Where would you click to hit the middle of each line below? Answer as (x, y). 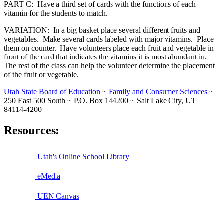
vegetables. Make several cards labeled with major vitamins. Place (109, 39)
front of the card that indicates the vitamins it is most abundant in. (106, 57)
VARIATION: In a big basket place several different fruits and (102, 30)
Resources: (32, 131)
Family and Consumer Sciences (158, 92)
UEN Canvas (57, 196)
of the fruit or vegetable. (41, 75)
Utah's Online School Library (82, 156)
